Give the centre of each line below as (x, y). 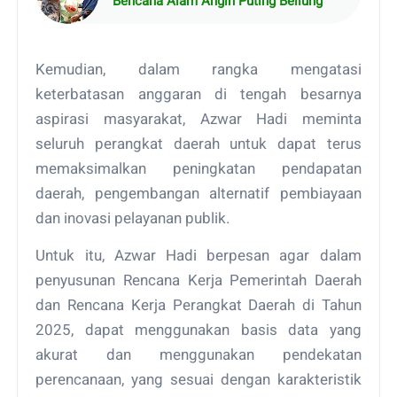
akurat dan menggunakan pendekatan (198, 354)
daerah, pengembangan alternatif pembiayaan (198, 193)
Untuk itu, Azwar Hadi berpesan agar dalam (198, 255)
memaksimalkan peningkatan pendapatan (198, 168)
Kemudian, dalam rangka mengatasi (198, 69)
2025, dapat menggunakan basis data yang (198, 329)
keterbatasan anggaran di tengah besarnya (198, 93)
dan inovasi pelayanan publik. (133, 218)
